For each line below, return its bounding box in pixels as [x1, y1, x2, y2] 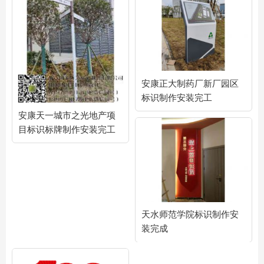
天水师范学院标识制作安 [141, 209, 239, 220]
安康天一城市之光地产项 [18, 110, 115, 121]
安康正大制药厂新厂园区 [141, 77, 239, 89]
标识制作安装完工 [141, 91, 212, 103]
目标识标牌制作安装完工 [18, 124, 115, 135]
